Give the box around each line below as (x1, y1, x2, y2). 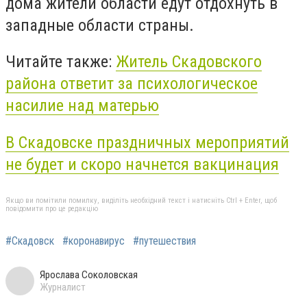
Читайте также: (5, 52, 116, 72)
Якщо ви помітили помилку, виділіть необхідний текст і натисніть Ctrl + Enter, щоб (5, 196, 277, 206)
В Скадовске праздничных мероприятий (5, 132, 289, 152)
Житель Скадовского (116, 52, 262, 72)
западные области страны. (5, 15, 194, 35)
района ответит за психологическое (5, 74, 258, 94)
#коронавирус (62, 234, 125, 248)
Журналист (40, 281, 86, 294)
